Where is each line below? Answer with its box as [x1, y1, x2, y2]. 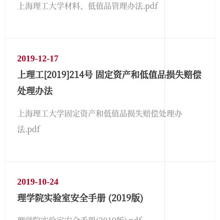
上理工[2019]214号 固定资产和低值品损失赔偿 [17, 67, 201, 81]
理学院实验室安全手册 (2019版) [17, 191, 143, 204]
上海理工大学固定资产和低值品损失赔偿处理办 [17, 107, 182, 119]
